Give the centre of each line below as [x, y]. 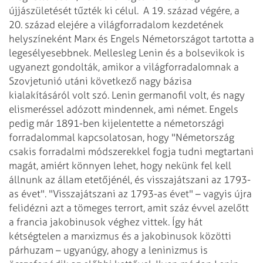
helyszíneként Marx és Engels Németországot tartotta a [131, 38]
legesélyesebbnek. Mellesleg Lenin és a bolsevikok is [127, 53]
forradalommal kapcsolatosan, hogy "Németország [122, 137]
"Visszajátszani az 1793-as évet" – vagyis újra [149, 193]
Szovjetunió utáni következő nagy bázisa [100, 81]
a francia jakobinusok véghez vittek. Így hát [106, 222]
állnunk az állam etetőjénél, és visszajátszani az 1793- [130, 179]
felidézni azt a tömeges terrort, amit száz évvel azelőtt [129, 208]
